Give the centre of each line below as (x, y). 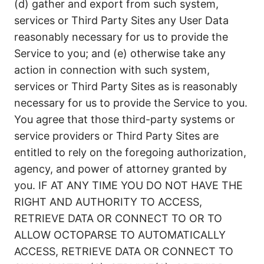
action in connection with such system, (112, 70)
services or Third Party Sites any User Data (121, 20)
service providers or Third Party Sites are (116, 136)
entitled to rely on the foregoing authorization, (130, 152)
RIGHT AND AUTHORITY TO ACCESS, (108, 202)
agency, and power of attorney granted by (121, 169)
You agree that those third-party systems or (125, 119)
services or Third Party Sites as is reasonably (126, 86)
